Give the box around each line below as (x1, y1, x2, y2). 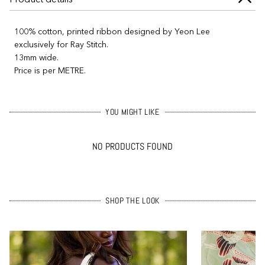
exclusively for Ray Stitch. (14, 38, 108, 50)
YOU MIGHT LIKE (105, 106, 160, 117)
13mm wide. (14, 51, 59, 63)
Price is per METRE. (14, 64, 88, 76)
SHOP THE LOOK (105, 195, 160, 206)
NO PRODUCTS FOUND (92, 140, 173, 153)
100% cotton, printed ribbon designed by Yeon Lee (14, 25, 210, 37)
